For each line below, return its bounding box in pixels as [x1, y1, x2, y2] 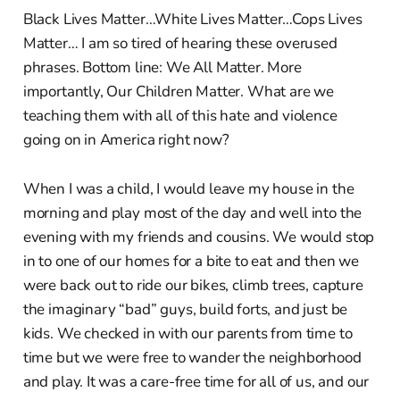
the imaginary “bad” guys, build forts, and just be [22, 298, 348, 320]
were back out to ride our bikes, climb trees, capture [22, 274, 363, 296]
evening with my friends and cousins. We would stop [22, 226, 375, 247]
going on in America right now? [22, 129, 229, 150]
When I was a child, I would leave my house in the [22, 178, 354, 199]
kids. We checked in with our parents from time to [22, 322, 353, 344]
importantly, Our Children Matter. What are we [22, 80, 335, 102]
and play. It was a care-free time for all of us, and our [22, 371, 370, 392]
